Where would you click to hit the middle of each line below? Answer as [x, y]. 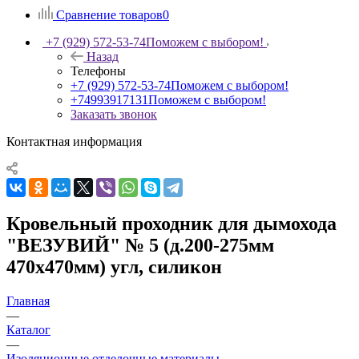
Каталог [28, 329]
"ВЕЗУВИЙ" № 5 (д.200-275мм [140, 245]
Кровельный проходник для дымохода [171, 223]
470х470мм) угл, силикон [114, 266]
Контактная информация [74, 141]
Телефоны [98, 71]
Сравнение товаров [109, 14]
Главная [28, 301]
